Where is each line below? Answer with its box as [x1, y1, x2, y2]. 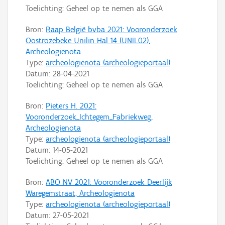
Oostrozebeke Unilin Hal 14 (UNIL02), [26, 35, 150, 45]
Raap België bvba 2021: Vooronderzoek [46, 24, 177, 34]
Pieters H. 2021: [46, 100, 96, 110]
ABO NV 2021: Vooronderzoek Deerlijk [46, 177, 172, 187]
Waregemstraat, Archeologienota [26, 188, 135, 198]
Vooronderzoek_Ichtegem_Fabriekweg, [26, 111, 153, 122]
